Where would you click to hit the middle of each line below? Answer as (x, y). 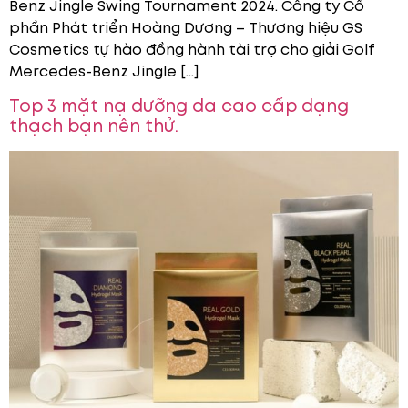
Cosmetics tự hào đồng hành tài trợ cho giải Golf (192, 50)
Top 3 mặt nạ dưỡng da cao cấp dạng (179, 106)
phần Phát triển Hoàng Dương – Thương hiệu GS (186, 28)
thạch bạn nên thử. (94, 126)
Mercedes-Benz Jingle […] (104, 72)
